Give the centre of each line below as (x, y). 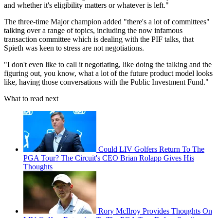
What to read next (31, 99)
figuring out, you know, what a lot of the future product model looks (108, 73)
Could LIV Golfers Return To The (151, 149)
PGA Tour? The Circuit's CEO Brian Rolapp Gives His (109, 158)
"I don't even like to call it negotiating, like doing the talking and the (108, 65)
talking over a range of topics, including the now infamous (93, 31)
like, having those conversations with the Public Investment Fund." (106, 82)
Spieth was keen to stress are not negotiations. (75, 48)
